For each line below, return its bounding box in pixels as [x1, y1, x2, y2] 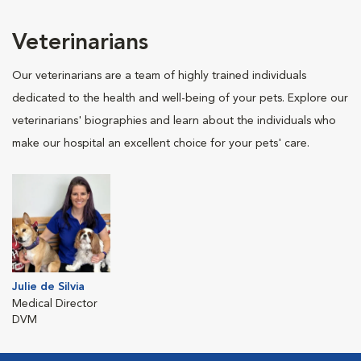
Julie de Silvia [12, 280, 85, 293]
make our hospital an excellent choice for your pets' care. [12, 137, 309, 149]
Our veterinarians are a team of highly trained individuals [12, 69, 306, 81]
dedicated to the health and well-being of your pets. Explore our [12, 92, 348, 104]
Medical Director [12, 297, 98, 309]
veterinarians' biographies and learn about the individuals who [12, 114, 336, 127]
